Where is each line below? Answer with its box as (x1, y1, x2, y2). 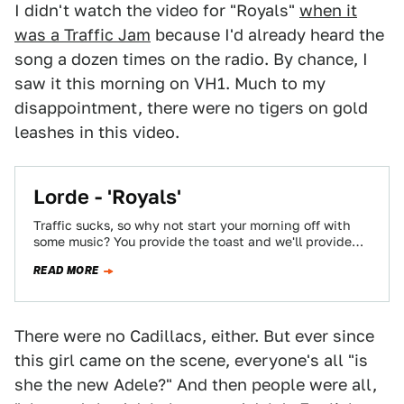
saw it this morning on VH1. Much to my (14, 74, 326, 93)
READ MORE (33, 262, 99, 279)
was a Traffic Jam (14, 25, 151, 44)
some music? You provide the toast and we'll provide (33, 234, 352, 249)
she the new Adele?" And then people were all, (14, 375, 377, 394)
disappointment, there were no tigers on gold (14, 98, 368, 117)
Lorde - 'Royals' (33, 185, 181, 208)
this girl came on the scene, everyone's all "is (14, 351, 368, 370)
